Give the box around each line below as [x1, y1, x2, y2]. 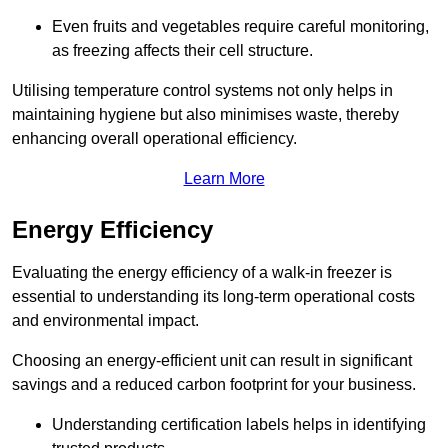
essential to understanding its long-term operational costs [12, 288, 415, 306]
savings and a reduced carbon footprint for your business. [12, 376, 416, 394]
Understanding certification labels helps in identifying [52, 416, 426, 434]
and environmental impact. [12, 312, 199, 330]
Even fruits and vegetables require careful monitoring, [52, 18, 429, 36]
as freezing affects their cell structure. [52, 42, 313, 60]
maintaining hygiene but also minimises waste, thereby [12, 106, 399, 124]
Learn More [183, 170, 265, 188]
